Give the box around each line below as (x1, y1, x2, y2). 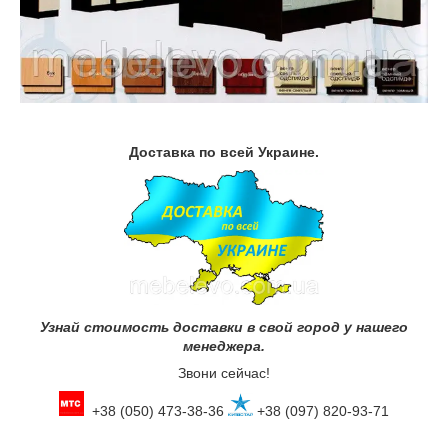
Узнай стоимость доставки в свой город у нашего (40, 319, 408, 336)
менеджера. (183, 338, 265, 355)
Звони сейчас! (178, 365, 270, 382)
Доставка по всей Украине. (129, 143, 319, 160)
